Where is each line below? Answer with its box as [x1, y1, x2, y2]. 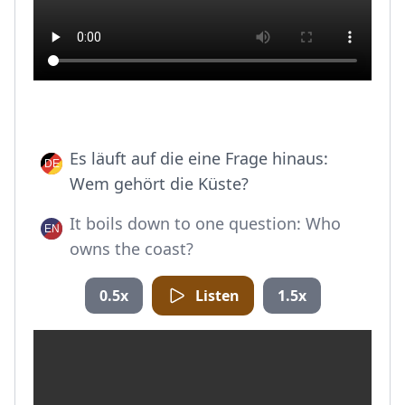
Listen [194, 286, 240, 306]
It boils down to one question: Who [70, 212, 341, 234]
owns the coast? [70, 238, 193, 259]
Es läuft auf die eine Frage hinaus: [70, 147, 328, 169]
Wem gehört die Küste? [70, 173, 249, 194]
